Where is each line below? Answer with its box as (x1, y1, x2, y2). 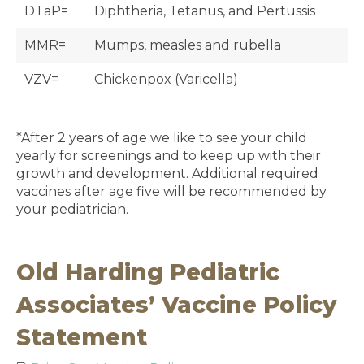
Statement (16, 323, 147, 351)
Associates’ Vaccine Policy (16, 291, 336, 318)
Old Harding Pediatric (16, 258, 279, 286)
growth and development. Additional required (16, 166, 318, 181)
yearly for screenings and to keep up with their (16, 148, 321, 163)
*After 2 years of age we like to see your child (16, 130, 307, 145)
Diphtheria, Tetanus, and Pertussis (94, 3, 315, 19)
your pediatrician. (16, 201, 128, 217)
